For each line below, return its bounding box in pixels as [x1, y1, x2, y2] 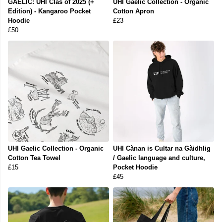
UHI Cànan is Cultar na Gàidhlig [113, 145, 211, 153]
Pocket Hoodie [113, 164, 158, 171]
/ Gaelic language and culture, [113, 154, 205, 162]
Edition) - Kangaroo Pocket [8, 7, 91, 15]
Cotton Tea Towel [8, 154, 60, 162]
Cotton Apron [113, 7, 154, 15]
